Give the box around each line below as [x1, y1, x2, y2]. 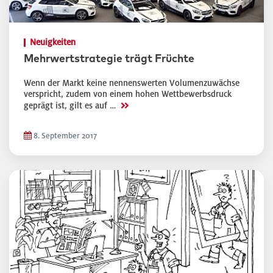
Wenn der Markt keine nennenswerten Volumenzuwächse [24, 79, 239, 88]
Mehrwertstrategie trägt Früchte [24, 54, 194, 65]
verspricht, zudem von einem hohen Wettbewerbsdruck [24, 90, 232, 99]
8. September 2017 [32, 132, 97, 140]
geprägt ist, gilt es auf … [24, 101, 118, 110]
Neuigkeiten [30, 38, 76, 47]
